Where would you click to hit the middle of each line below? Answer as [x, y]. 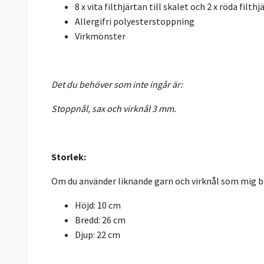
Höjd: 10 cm [99, 205]
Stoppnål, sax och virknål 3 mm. [114, 108]
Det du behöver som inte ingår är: [117, 84]
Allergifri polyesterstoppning [135, 21]
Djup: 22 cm [98, 234]
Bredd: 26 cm [100, 220]
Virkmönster [100, 36]
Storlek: [69, 156]
